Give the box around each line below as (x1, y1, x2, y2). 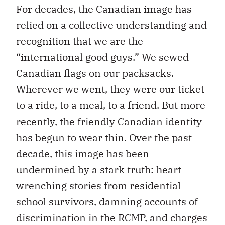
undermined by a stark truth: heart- (16, 162, 185, 176)
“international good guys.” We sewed (16, 50, 189, 64)
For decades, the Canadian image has (16, 2, 192, 16)
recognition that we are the (16, 34, 143, 48)
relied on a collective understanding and (16, 18, 207, 32)
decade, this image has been (16, 146, 149, 160)
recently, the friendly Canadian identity (16, 114, 202, 128)
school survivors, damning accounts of (16, 194, 198, 208)
